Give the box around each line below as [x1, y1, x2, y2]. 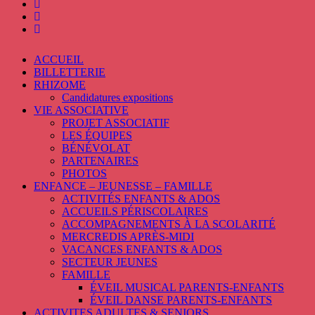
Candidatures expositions [62, 91, 173, 104]
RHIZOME [34, 79, 86, 91]
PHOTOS [62, 167, 107, 180]
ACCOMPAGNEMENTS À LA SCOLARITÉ [62, 218, 276, 231]
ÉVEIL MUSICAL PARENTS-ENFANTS [90, 281, 284, 294]
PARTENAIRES [62, 155, 139, 167]
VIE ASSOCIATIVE [34, 104, 129, 117]
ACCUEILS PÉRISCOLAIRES [62, 205, 208, 218]
